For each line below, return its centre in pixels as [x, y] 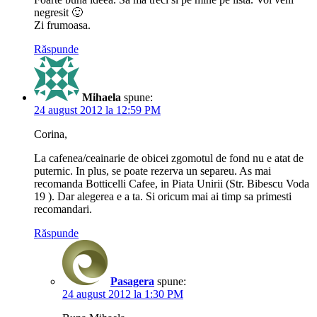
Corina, [51, 134]
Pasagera [132, 281]
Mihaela [102, 97]
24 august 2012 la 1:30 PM [123, 294]
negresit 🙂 [58, 12]
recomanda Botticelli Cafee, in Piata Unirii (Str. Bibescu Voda [172, 183]
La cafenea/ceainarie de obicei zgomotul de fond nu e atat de [169, 158]
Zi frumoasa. [62, 25]
